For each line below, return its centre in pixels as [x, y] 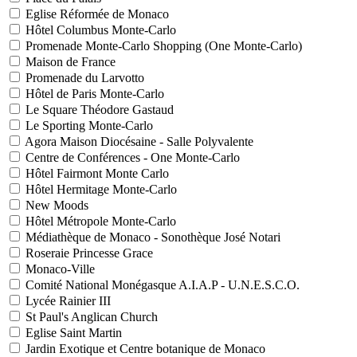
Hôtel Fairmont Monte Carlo [96, 174]
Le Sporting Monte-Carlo [88, 126]
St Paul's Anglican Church [90, 317]
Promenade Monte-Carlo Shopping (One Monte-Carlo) [162, 46]
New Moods [55, 206]
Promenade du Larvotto [83, 78]
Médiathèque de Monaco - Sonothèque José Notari [151, 237]
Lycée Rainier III [67, 301]
